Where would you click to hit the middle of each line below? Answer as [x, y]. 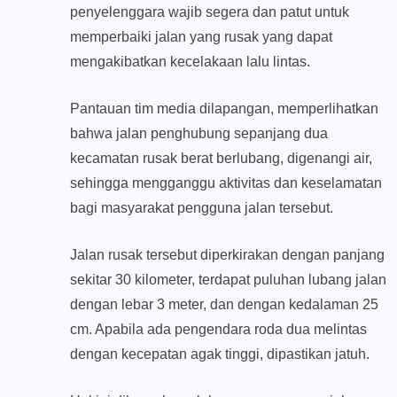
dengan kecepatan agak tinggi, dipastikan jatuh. [220, 354]
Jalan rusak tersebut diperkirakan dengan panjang [227, 255]
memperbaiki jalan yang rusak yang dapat [201, 37]
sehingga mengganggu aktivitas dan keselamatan [226, 183]
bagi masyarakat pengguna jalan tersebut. [202, 208]
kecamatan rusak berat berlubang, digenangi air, [221, 159]
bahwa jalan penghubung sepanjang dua [199, 134]
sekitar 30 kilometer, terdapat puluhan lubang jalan [228, 280]
